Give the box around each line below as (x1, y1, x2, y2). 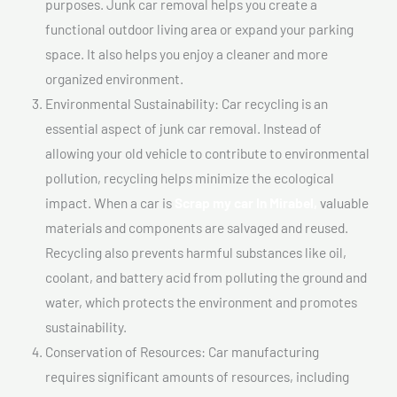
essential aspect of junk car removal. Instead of (45, 119, 322, 136)
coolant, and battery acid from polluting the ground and (45, 268, 367, 285)
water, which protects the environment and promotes (45, 292, 357, 310)
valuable (317, 193, 369, 211)
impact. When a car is (45, 193, 175, 211)
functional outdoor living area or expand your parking (45, 19, 354, 37)
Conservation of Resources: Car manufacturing (45, 342, 319, 360)
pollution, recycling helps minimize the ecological (45, 168, 334, 186)
